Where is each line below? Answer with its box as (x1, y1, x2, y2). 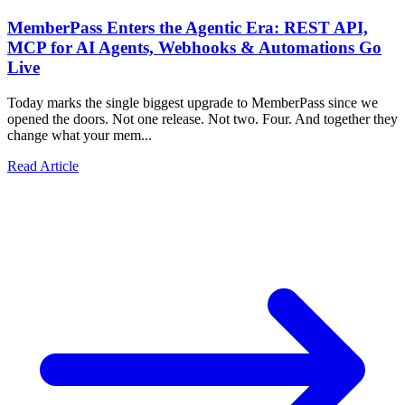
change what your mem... (7, 127, 152, 143)
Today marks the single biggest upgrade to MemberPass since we (7, 94, 378, 110)
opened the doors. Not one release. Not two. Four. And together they (7, 110, 398, 127)
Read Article (7, 157, 79, 174)
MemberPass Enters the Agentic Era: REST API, (7, 17, 368, 37)
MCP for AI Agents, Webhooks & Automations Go (7, 37, 381, 57)
